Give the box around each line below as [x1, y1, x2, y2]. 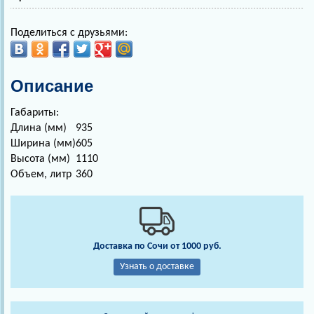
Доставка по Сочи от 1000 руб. [93, 241, 221, 252]
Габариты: [11, 107, 59, 119]
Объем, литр [11, 169, 71, 181]
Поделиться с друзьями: [11, 27, 128, 39]
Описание [11, 76, 93, 96]
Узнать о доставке [120, 261, 194, 273]
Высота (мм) [11, 153, 70, 165]
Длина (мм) [11, 123, 67, 135]
